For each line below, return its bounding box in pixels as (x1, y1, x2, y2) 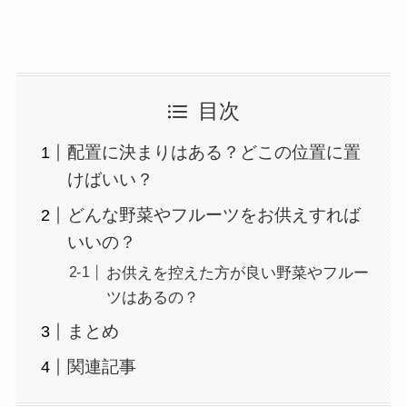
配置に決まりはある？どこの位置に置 (67, 142, 362, 162)
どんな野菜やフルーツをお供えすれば (67, 205, 362, 225)
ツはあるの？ (105, 288, 199, 306)
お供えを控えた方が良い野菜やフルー (105, 263, 369, 282)
